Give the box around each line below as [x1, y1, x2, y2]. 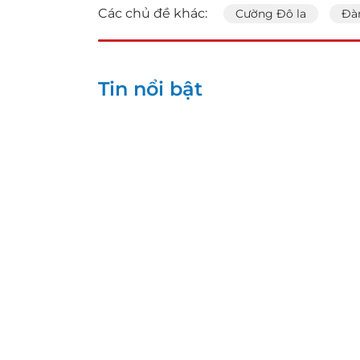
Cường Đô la [235, 6, 306, 21]
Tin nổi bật [98, 77, 202, 100]
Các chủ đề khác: [98, 6, 207, 21]
